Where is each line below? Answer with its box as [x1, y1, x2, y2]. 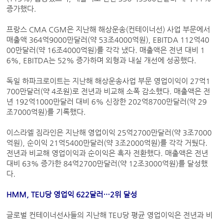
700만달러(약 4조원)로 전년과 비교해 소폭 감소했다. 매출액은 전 [6, 87, 211, 96]
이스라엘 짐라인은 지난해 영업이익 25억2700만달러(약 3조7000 [6, 129, 212, 137]
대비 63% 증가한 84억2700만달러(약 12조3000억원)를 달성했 [6, 160, 208, 168]
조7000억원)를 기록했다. [6, 108, 88, 116]
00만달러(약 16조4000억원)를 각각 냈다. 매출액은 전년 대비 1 [6, 46, 205, 55]
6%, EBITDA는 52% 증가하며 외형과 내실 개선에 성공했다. [6, 56, 199, 65]
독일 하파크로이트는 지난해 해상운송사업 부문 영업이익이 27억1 [6, 77, 211, 85]
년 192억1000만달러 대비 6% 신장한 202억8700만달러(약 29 [6, 98, 207, 106]
